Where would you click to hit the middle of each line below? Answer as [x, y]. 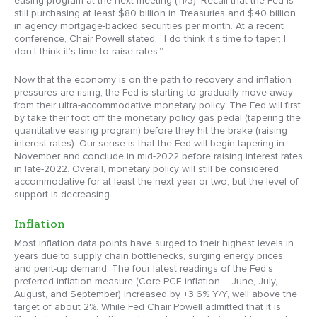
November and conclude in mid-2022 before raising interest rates [158, 156]
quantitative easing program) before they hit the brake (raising [151, 131]
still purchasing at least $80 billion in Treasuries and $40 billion [155, 13]
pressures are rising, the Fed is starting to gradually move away [154, 93]
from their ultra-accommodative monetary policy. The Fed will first [157, 105]
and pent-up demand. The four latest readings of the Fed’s [144, 269]
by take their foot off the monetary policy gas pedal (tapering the [157, 118]
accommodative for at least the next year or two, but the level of [156, 182]
